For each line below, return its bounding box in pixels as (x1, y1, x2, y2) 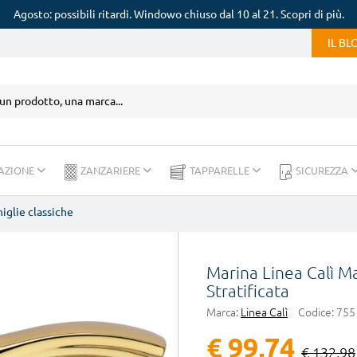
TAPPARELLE (190, 165, 252, 176)
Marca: (206, 306, 238, 319)
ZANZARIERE (80, 165, 143, 176)
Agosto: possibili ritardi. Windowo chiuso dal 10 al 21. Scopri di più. (13, 8, 344, 21)
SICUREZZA (296, 165, 351, 176)
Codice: (298, 306, 334, 319)
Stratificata (206, 281, 289, 300)
